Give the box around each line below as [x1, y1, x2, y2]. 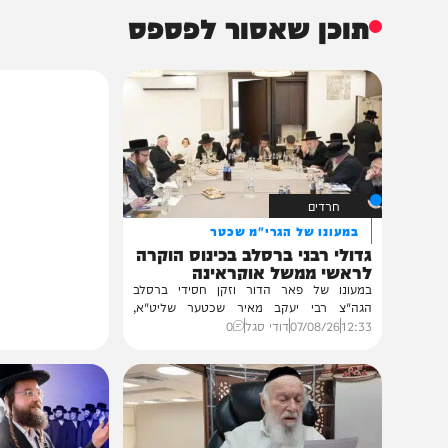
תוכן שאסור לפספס [186, 156, 442, 204]
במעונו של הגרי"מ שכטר [272, 385, 430, 406]
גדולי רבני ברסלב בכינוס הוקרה [194, 404, 445, 435]
